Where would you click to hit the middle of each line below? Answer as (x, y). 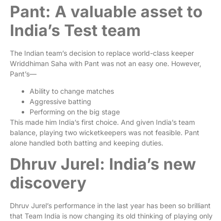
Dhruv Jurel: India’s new (103, 164)
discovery (50, 183)
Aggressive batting (61, 101)
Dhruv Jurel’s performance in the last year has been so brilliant (110, 206)
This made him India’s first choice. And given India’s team (102, 122)
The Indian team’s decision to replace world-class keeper (102, 53)
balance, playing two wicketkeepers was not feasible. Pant (105, 132)
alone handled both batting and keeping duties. (88, 143)
